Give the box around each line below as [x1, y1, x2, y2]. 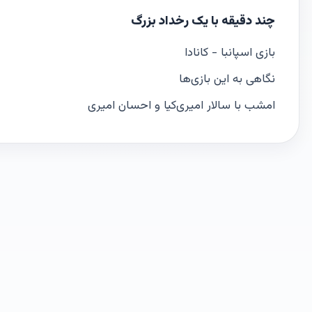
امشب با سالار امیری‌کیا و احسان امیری [88, 97, 275, 115]
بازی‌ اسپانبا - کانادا [185, 44, 275, 62]
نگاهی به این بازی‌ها [179, 70, 275, 88]
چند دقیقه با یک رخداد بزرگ [131, 11, 275, 31]
